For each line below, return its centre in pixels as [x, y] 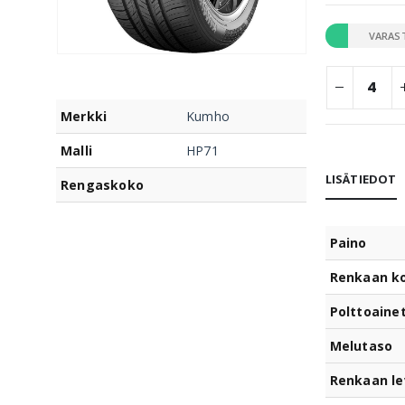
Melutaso [361, 345]
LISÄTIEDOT [361, 179]
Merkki [84, 116]
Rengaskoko [102, 184]
